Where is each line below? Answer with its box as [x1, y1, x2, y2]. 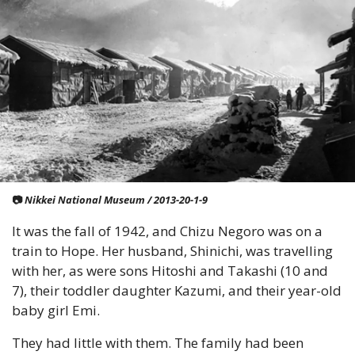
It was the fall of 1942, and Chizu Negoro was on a [12, 222, 323, 241]
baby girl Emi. [12, 301, 100, 320]
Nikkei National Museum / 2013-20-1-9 [22, 193, 208, 208]
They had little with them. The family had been [12, 334, 303, 353]
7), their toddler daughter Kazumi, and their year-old [12, 281, 342, 300]
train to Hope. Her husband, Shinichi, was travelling [12, 242, 333, 261]
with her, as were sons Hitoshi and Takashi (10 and [12, 261, 328, 281]
